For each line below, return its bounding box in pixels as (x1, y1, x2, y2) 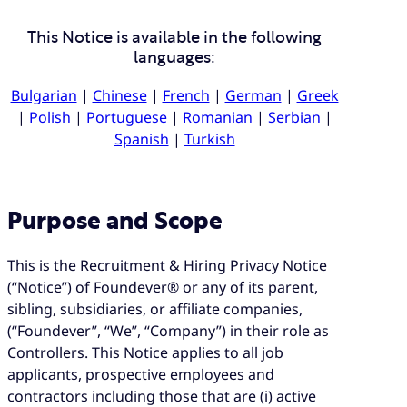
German (224, 85, 282, 106)
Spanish (114, 129, 169, 150)
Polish (28, 107, 71, 128)
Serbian (267, 107, 321, 128)
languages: (134, 49, 215, 66)
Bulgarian (10, 85, 77, 106)
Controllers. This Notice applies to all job (7, 342, 283, 363)
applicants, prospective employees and (7, 364, 274, 385)
